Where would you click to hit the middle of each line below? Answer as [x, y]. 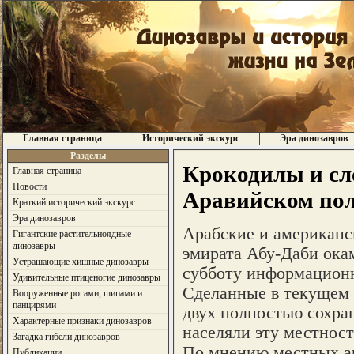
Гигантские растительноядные [72, 234]
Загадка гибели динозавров [66, 337]
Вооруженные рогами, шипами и [77, 293]
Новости [29, 186]
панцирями [34, 305]
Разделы [88, 156]
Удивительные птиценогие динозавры [86, 277]
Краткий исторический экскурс [73, 202]
